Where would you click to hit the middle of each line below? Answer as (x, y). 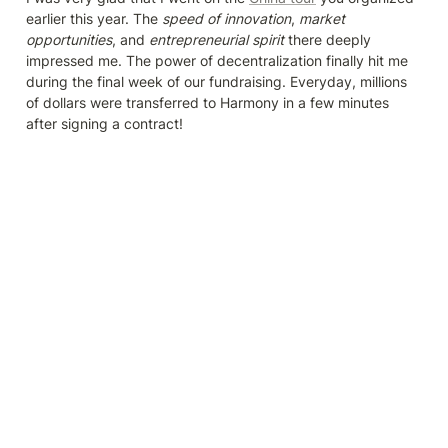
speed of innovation (226, 19)
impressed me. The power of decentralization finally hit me (217, 61)
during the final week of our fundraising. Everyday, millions (216, 82)
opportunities (69, 40)
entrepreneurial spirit (218, 40)
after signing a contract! (104, 124)
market (322, 19)
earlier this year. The (94, 19)
